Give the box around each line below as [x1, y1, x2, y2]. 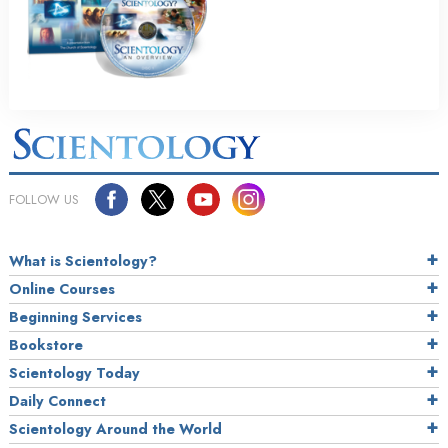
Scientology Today [9, 363, 140, 383]
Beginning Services [9, 307, 142, 327]
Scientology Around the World [9, 419, 222, 439]
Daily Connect [9, 391, 106, 411]
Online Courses [9, 279, 115, 299]
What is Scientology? [9, 251, 157, 271]
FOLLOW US [9, 190, 79, 209]
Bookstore [9, 335, 83, 355]
